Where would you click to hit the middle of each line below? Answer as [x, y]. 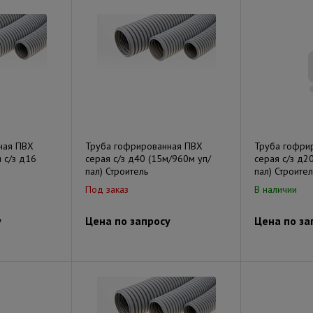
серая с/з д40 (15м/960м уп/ [148, 159]
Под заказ [107, 189]
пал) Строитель [117, 171]
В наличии [276, 189]
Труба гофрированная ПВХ [144, 146]
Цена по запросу [128, 221]
